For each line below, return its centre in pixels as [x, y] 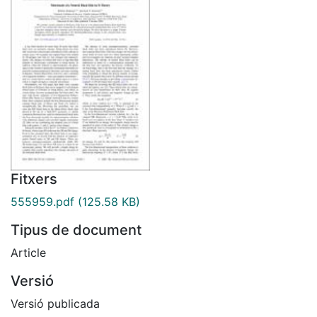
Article [28, 252]
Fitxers [34, 179]
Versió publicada [55, 303]
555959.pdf [42, 201]
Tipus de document [76, 230]
